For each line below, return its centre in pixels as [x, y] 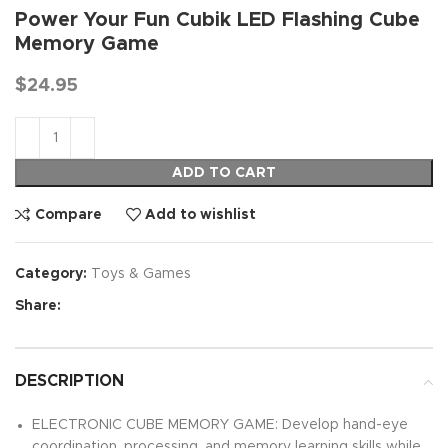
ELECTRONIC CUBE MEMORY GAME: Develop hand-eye [220, 425]
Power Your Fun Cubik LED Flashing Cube [217, 20]
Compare [68, 214]
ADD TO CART [224, 173]
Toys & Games [141, 274]
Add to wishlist [201, 214]
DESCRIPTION [69, 381]
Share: [38, 306]
